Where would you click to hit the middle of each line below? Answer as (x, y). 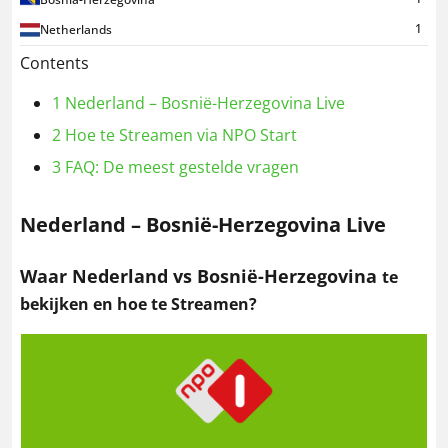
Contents (54, 62)
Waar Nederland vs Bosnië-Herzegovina (201, 275)
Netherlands (76, 29)
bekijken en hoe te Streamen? (138, 303)
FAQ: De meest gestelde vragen (180, 166)
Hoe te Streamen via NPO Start (179, 134)
